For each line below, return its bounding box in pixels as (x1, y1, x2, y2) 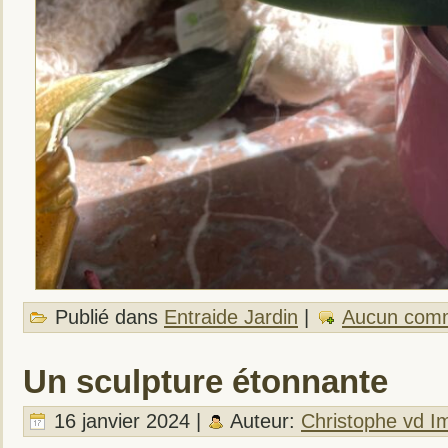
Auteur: (225, 409, 301, 432)
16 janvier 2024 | (48, 409, 207, 432)
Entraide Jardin (164, 305, 298, 328)
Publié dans (49, 305, 164, 328)
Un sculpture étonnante (23, 363, 388, 401)
